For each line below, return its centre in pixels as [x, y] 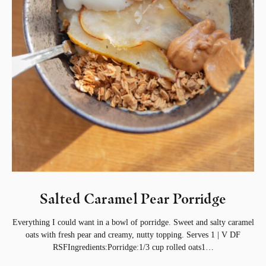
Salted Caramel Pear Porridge [133, 199]
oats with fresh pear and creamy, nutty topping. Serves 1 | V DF [133, 235]
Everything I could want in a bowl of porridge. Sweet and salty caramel [133, 222]
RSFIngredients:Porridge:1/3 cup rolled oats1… [133, 247]
